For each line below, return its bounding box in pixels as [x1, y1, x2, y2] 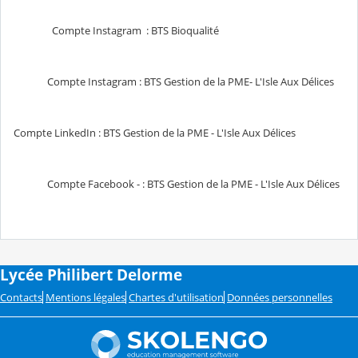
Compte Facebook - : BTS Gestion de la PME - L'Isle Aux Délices [14, 176, 340, 191]
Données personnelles [227, 289, 332, 304]
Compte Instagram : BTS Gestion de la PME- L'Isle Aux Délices [14, 74, 334, 89]
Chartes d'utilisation [129, 289, 224, 304]
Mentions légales [46, 289, 125, 304]
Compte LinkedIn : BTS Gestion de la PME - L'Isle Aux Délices [14, 125, 296, 140]
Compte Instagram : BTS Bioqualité [14, 23, 219, 38]
